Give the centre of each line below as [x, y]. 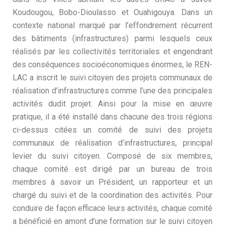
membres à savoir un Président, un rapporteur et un [113, 182]
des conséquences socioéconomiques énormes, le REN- [113, 65]
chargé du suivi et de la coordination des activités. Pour [113, 195]
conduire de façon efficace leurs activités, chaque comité [113, 208]
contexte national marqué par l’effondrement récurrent [113, 25]
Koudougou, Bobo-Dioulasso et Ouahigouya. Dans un [113, 12]
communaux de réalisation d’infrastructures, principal [113, 143]
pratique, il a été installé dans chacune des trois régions [113, 117]
